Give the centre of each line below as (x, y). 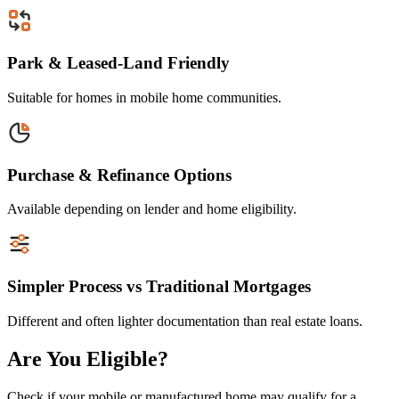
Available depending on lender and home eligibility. (152, 209)
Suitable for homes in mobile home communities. (144, 97)
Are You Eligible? (88, 358)
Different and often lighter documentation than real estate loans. (185, 321)
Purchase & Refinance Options (119, 175)
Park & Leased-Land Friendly (118, 63)
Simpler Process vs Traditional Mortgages (159, 287)
